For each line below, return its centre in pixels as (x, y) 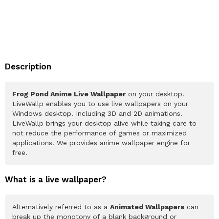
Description (28, 66)
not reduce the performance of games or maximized (99, 133)
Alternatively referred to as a (61, 207)
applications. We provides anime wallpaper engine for (101, 142)
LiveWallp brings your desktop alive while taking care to (104, 123)
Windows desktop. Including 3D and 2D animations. (97, 113)
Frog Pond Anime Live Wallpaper (69, 94)
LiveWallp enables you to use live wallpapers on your (100, 103)
